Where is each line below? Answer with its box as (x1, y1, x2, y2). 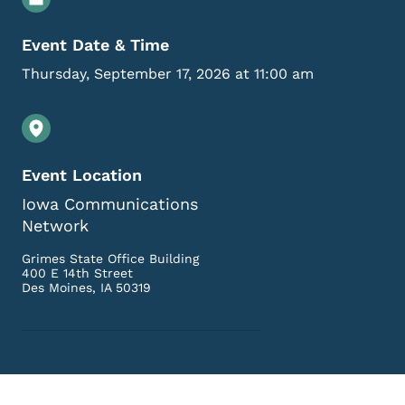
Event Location (22, 165, 142, 185)
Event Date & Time (22, 35, 169, 55)
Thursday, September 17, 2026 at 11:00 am (22, 65, 314, 83)
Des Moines (22, 280, 92, 296)
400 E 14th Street (22, 266, 133, 281)
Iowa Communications (22, 194, 198, 214)
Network (22, 216, 89, 236)
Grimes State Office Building (22, 251, 199, 267)
